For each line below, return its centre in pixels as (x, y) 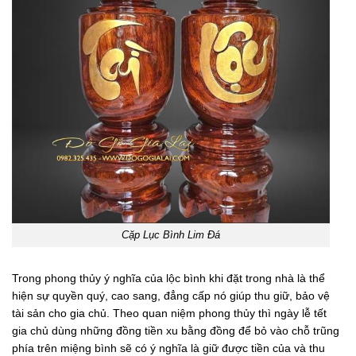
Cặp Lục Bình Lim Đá (171, 234)
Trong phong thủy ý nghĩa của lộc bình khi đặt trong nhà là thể (168, 279)
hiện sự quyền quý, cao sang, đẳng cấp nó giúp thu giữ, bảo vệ (171, 296)
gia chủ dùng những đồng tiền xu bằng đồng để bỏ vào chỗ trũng (176, 331)
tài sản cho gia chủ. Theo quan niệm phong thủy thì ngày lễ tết (169, 313)
